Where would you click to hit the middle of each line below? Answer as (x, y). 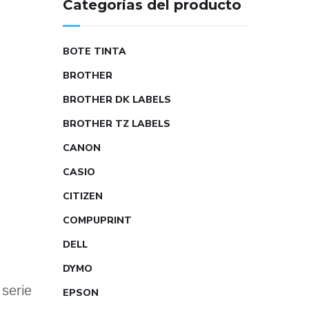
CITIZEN (83, 196)
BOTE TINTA (94, 51)
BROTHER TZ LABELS (117, 124)
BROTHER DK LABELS (117, 100)
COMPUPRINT (97, 220)
